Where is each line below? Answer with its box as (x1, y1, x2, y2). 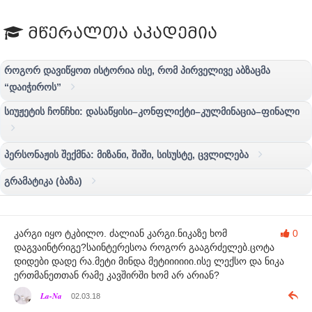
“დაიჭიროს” (4, 81, 64, 93)
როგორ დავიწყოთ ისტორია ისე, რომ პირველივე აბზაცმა (4, 64, 270, 76)
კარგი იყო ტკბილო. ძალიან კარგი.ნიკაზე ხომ (14, 227, 227, 239)
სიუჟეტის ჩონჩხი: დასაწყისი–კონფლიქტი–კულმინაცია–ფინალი (4, 105, 299, 117)
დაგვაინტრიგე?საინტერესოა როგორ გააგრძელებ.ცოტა (14, 241, 274, 253)
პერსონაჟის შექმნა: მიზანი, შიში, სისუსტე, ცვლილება (4, 148, 251, 160)
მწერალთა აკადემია (23, 24, 217, 42)
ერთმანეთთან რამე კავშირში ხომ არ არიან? (14, 269, 219, 281)
